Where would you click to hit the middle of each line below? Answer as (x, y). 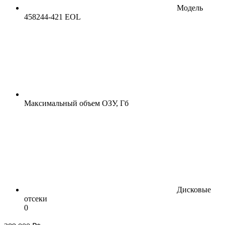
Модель (190, 8)
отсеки (36, 198)
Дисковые (194, 189)
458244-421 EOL (52, 17)
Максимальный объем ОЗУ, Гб (76, 103)
